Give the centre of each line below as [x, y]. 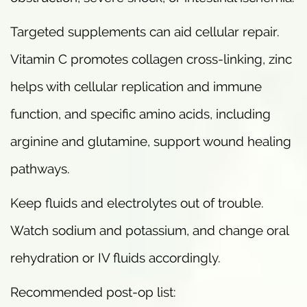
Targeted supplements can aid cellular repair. [145, 32]
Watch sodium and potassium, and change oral [149, 231]
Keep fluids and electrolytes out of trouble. [137, 203]
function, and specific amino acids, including [140, 114]
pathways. [40, 169]
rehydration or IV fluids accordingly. [115, 258]
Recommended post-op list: [93, 292]
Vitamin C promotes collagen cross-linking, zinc [151, 59]
